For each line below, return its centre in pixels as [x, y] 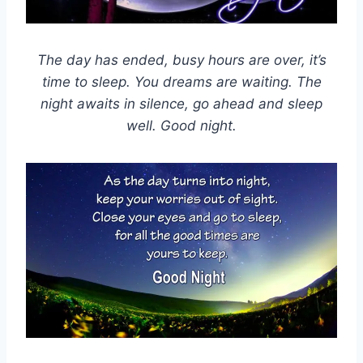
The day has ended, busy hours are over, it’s [181, 60]
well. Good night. [181, 126]
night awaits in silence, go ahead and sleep [181, 104]
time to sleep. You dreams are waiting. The [181, 82]
